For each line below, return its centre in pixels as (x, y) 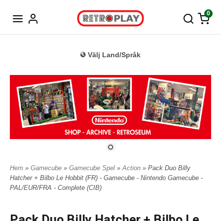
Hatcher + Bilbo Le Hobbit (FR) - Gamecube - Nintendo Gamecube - (106, 178)
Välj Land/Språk (114, 55)
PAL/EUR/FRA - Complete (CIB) (56, 188)
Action (132, 168)
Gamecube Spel (93, 168)
